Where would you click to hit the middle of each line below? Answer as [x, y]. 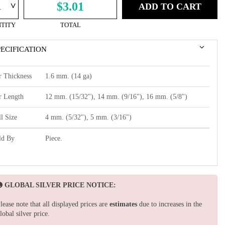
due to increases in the [170, 204]
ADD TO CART [170, 6]
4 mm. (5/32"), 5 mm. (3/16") [88, 117]
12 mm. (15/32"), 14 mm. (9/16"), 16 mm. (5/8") [116, 96]
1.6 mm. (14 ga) [69, 76]
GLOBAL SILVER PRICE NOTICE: [60, 185]
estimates [123, 204]
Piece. [54, 138]
